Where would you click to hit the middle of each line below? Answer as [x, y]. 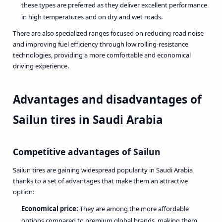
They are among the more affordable [134, 208]
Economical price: [50, 208]
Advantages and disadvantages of [107, 99]
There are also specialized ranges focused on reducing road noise [108, 33]
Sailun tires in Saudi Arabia [88, 119]
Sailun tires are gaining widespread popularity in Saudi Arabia [103, 170]
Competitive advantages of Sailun [86, 151]
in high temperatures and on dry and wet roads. [92, 17]
